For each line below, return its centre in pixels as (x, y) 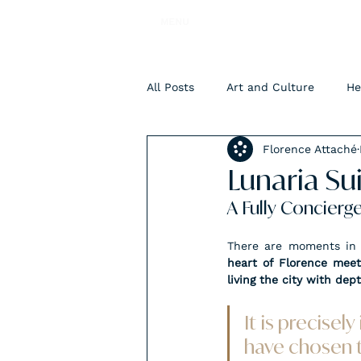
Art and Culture (270, 87)
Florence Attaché (310, 149)
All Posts (170, 87)
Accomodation (218, 151)
